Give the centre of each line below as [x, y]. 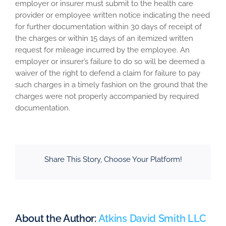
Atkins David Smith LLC [152, 219]
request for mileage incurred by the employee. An [102, 50]
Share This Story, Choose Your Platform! [113, 160]
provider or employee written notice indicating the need [112, 15]
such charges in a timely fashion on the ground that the [111, 85]
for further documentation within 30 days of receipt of [108, 27]
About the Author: [57, 219]
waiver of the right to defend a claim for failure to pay [108, 73]
